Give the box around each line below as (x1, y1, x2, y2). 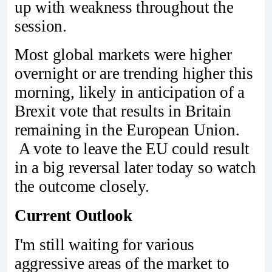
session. (15, 16, 67, 35)
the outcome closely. (15, 177, 149, 196)
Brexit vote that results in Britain (15, 102, 231, 121)
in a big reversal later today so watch (15, 158, 256, 177)
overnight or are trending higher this (15, 64, 253, 83)
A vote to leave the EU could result (15, 140, 250, 158)
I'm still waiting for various (15, 235, 195, 254)
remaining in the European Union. (15, 121, 240, 140)
